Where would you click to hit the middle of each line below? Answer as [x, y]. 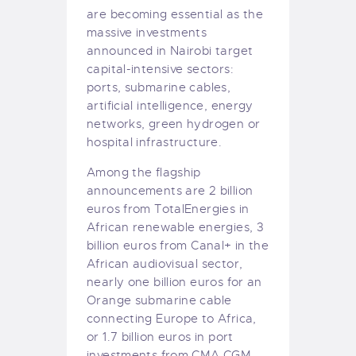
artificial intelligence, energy [170, 106]
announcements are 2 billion [170, 191]
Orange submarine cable [159, 301]
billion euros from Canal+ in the [178, 246]
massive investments [147, 33]
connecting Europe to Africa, [172, 319]
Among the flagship [144, 173]
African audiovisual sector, [165, 264]
